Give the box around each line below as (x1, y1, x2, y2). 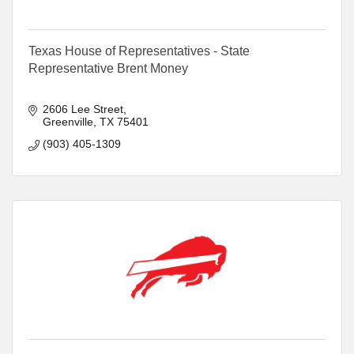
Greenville (42, 115, 93, 128)
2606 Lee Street (42, 102, 123, 115)
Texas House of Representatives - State (28, 43, 250, 58)
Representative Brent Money (28, 61, 188, 75)
